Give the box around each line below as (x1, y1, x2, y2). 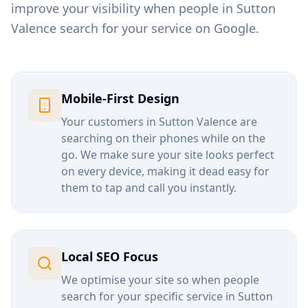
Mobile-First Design (61, 90, 179, 107)
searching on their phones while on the (61, 131, 265, 146)
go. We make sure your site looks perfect (61, 147, 274, 162)
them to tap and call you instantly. (61, 180, 236, 195)
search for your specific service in (61, 289, 238, 304)
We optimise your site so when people (61, 272, 259, 287)
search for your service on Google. (56, 20, 259, 36)
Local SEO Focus (61, 248, 158, 265)
